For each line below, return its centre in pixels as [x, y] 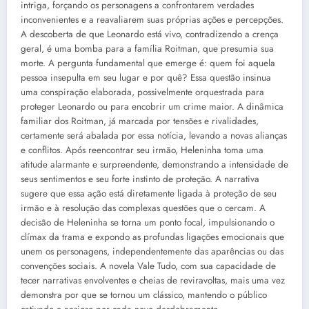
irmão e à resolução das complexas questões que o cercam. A [143, 208]
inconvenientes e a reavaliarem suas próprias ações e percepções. [152, 19]
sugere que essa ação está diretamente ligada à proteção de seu [149, 193]
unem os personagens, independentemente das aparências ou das [152, 251]
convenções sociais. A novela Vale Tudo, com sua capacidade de [148, 266]
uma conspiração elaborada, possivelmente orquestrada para [142, 92]
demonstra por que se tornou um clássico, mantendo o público [144, 295]
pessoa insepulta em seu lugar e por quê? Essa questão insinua [146, 77]
